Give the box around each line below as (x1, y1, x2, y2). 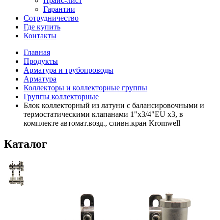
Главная (24, 48, 50, 57)
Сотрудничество (24, 14, 79, 23)
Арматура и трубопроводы (24, 66, 113, 75)
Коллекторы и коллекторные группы (24, 83, 147, 92)
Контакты (24, 31, 56, 40)
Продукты (24, 57, 58, 66)
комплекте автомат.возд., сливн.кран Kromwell (24, 119, 180, 128)
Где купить (24, 23, 60, 31)
